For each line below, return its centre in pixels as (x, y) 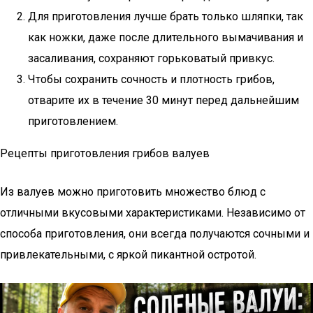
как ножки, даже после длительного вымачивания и (166, 37)
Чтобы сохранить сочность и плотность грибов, (151, 79)
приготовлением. (73, 121)
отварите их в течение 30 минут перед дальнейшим (163, 100)
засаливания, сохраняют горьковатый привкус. (151, 58)
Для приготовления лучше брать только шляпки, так (166, 16)
